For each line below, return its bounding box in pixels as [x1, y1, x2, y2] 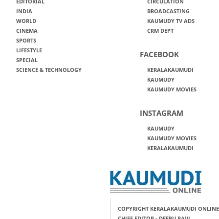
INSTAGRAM [139, 108, 183, 118]
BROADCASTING [147, 7, 190, 15]
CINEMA [16, 27, 38, 34]
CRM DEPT [147, 27, 174, 34]
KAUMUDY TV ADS [147, 17, 195, 24]
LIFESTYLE [16, 46, 42, 54]
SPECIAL [16, 56, 38, 64]
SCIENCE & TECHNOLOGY [16, 66, 82, 73]
